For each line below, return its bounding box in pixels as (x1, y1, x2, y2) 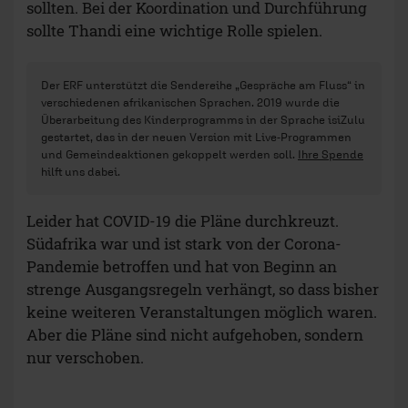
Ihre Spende (298, 147, 363, 161)
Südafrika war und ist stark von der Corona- (26, 232, 342, 254)
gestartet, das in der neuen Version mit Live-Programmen (41, 129, 352, 144)
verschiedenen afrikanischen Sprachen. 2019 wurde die (41, 95, 340, 109)
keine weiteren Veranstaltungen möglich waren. (26, 301, 377, 322)
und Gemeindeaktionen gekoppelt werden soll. (41, 147, 298, 161)
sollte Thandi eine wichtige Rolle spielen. (26, 19, 322, 41)
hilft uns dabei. (41, 164, 120, 178)
